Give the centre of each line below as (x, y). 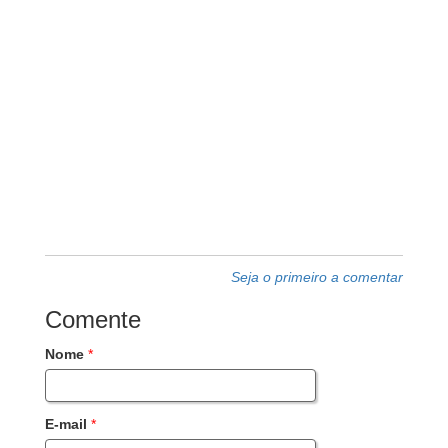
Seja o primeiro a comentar (317, 276)
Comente (93, 319)
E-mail (66, 423)
